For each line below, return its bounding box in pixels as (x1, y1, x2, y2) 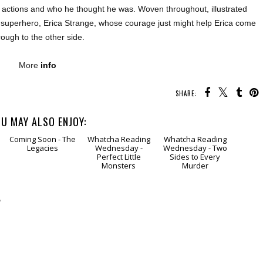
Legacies (26, 187, 58, 198)
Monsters (102, 204, 136, 215)
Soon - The (23, 178, 62, 189)
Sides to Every (170, 195, 221, 207)
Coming (50, 169, 77, 180)
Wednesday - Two (163, 187, 227, 198)
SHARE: (176, 89, 197, 99)
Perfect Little (96, 195, 141, 207)
